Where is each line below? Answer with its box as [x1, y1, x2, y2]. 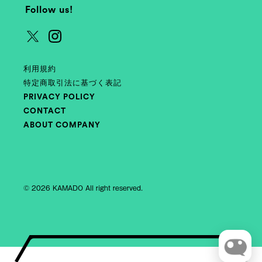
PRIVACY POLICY [23, 93, 95, 102]
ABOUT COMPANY [23, 121, 101, 130]
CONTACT [23, 107, 66, 116]
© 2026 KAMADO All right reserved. [23, 182, 143, 194]
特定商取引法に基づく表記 [23, 79, 122, 88]
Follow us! [25, 5, 73, 15]
